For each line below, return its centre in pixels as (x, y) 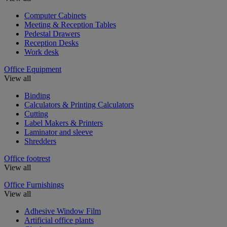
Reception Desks (51, 43)
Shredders (40, 141)
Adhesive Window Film (63, 211)
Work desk (42, 52)
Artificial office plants (59, 220)
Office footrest (27, 158)
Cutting (36, 113)
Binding (37, 95)
